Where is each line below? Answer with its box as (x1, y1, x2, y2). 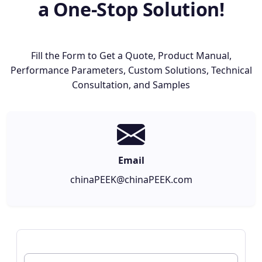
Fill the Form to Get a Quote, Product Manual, (30, 49, 232, 63)
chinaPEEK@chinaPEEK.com (70, 173, 192, 187)
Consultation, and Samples (72, 78, 190, 92)
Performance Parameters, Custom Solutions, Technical (10, 64, 252, 77)
